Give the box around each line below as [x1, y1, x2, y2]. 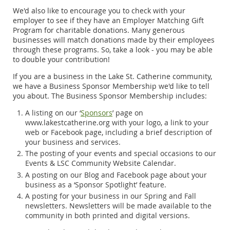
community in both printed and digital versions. [25, 210, 190, 221]
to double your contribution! [13, 54, 110, 64]
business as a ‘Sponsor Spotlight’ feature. [25, 179, 166, 189]
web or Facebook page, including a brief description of [25, 127, 212, 137]
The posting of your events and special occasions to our [25, 148, 216, 159]
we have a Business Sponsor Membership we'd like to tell [13, 81, 209, 91]
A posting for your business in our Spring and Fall [25, 191, 196, 201]
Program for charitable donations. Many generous [13, 25, 185, 35]
